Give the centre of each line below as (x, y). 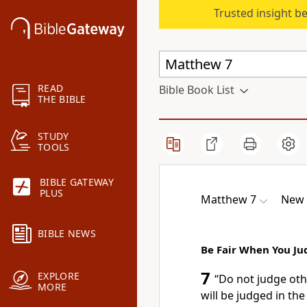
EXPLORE (59, 276)
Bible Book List (197, 90)
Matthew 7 (229, 199)
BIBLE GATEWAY (77, 182)
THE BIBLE (62, 99)
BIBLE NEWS (67, 234)
